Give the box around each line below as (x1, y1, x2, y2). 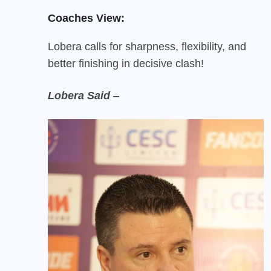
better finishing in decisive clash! (48, 57, 204, 70)
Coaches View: (48, 11, 125, 24)
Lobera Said (48, 89, 110, 102)
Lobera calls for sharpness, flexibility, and (48, 40, 246, 53)
